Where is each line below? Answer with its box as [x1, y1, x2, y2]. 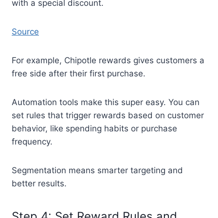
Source [12, 26, 39, 36]
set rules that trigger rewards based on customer [12, 110, 204, 120]
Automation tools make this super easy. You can [12, 97, 200, 107]
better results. [12, 178, 69, 188]
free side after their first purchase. [12, 68, 148, 78]
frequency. [12, 136, 53, 146]
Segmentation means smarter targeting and [12, 165, 183, 175]
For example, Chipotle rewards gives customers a [12, 55, 204, 65]
